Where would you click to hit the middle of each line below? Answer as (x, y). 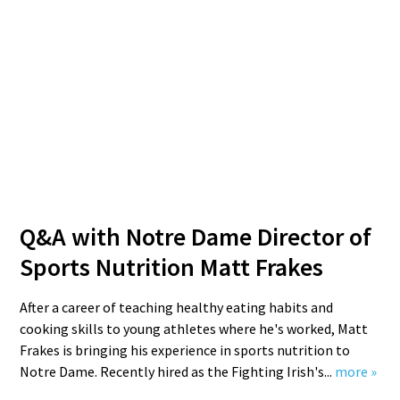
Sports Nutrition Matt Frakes (172, 267)
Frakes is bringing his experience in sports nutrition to (185, 350)
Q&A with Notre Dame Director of (196, 237)
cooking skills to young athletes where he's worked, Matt (194, 329)
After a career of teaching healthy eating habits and (177, 307)
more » (356, 371)
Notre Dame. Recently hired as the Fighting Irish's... (178, 371)
